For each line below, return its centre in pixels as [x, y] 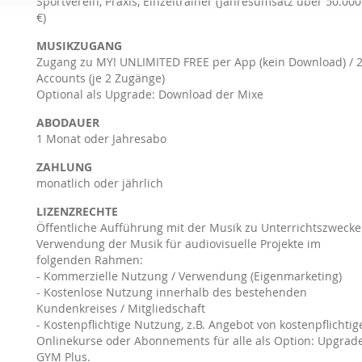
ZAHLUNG [64, 167]
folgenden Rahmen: [89, 260]
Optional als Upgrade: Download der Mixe [149, 94]
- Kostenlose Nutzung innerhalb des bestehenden [171, 292]
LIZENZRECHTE [77, 211]
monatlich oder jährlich [99, 183]
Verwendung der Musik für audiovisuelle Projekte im [178, 244]
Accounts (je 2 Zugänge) [100, 78]
